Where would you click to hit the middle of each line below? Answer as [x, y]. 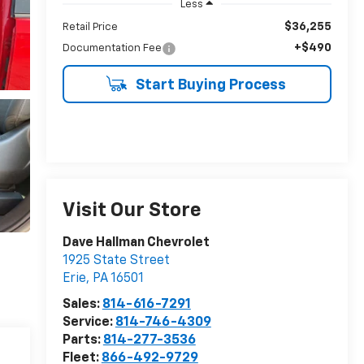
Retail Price [90, 27]
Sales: [82, 305]
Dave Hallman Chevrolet [136, 243]
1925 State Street [116, 261]
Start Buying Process [209, 85]
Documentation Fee [112, 48]
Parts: [82, 341]
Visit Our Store [132, 211]
